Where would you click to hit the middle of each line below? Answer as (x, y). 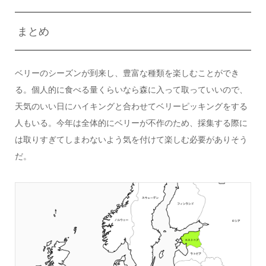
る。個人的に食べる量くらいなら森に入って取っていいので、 (131, 90)
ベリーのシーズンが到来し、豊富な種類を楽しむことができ (127, 73)
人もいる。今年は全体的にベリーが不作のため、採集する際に (131, 123)
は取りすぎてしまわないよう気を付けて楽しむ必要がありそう (131, 140)
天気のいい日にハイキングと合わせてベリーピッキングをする (131, 107)
